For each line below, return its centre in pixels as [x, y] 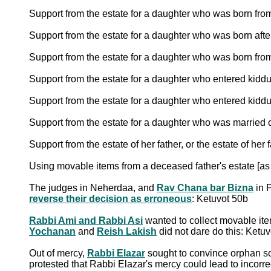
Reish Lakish [127, 231]
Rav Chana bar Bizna [205, 188]
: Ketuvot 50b [220, 198]
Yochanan [52, 231]
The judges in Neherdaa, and [93, 188]
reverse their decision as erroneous [110, 198]
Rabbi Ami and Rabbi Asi [86, 220]
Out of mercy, [58, 253]
